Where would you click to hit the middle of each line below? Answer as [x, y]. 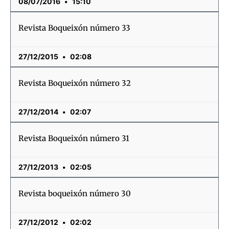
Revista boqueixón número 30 [75, 193]
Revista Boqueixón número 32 [75, 83]
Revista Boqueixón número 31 [74, 138]
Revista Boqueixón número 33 [74, 28]
